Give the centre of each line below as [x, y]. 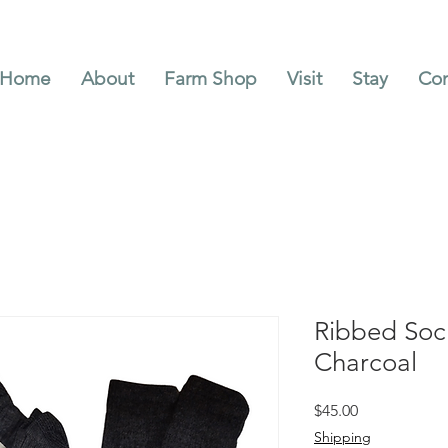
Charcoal [365, 362]
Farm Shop [210, 78]
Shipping [342, 437]
